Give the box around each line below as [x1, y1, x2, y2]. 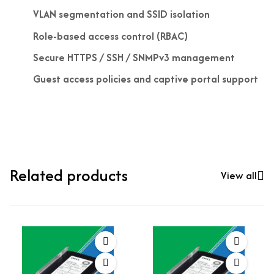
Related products [10, 163, 128, 187]
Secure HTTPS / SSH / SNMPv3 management [32, 50, 235, 65]
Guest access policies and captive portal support [32, 71, 258, 86]
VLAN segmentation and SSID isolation [32, 7, 210, 22]
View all [221, 168, 257, 183]
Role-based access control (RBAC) [32, 28, 188, 43]
